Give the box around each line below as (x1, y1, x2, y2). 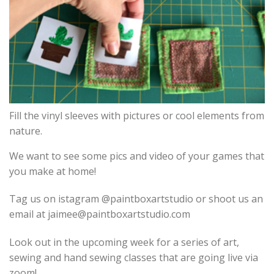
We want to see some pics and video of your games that (9, 149, 264, 163)
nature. (9, 124, 42, 138)
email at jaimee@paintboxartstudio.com (9, 207, 190, 221)
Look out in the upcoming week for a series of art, (9, 235, 239, 250)
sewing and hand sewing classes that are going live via (9, 251, 258, 265)
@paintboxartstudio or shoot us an (99, 192, 263, 206)
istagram (58, 192, 99, 206)
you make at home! (9, 164, 96, 178)
